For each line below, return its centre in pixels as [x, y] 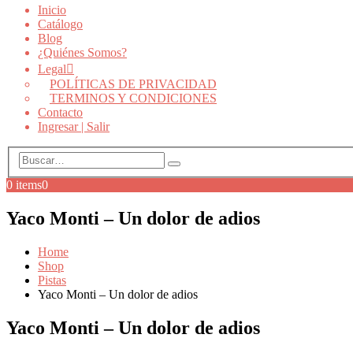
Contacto [60, 112]
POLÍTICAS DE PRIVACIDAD [133, 84]
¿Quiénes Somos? [82, 52]
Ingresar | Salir [74, 126]
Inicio [52, 9]
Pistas [52, 280]
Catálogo [60, 24]
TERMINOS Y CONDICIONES [133, 98]
